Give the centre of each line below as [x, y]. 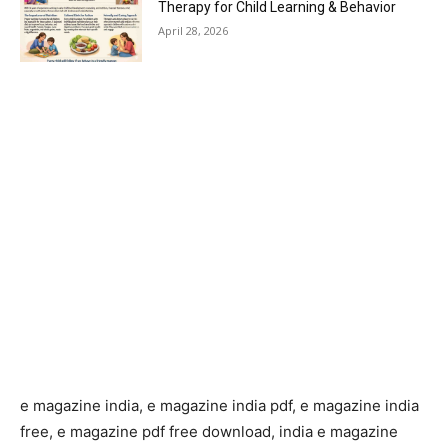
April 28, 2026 [193, 30]
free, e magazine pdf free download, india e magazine [209, 432]
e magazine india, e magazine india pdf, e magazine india [219, 406]
